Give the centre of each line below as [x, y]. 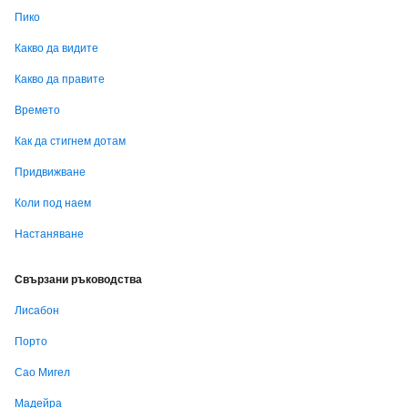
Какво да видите [56, 47]
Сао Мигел [42, 372]
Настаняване [49, 233]
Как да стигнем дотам [70, 140]
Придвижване [50, 171]
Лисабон [37, 310]
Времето [37, 109]
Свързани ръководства [78, 279]
